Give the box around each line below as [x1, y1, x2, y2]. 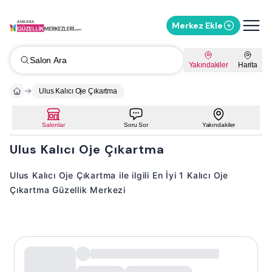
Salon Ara [30, 55, 67, 65]
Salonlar [42, 121, 65, 128]
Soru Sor [123, 121, 148, 128]
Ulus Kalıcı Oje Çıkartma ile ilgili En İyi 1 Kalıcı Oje [10, 170, 228, 180]
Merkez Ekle [172, 20, 223, 31]
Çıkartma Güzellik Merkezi [10, 185, 126, 195]
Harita [237, 61, 257, 69]
